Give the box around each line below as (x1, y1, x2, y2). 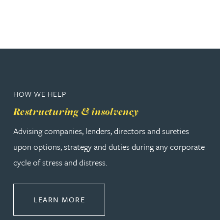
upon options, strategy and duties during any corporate (13, 140, 205, 153)
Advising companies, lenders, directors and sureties (13, 125, 189, 137)
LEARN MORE (33, 194, 85, 205)
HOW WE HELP (13, 88, 66, 100)
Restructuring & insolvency (13, 105, 139, 118)
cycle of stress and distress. (13, 156, 107, 169)
